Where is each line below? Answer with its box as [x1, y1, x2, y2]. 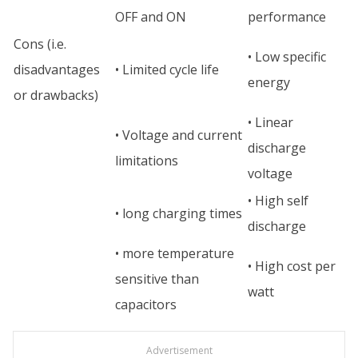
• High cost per [248, 257, 336, 275]
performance [248, 8, 326, 26]
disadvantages [14, 61, 100, 78]
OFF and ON [115, 8, 186, 26]
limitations [115, 152, 178, 169]
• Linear [248, 113, 293, 131]
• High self [248, 192, 308, 209]
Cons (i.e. [14, 35, 66, 53]
